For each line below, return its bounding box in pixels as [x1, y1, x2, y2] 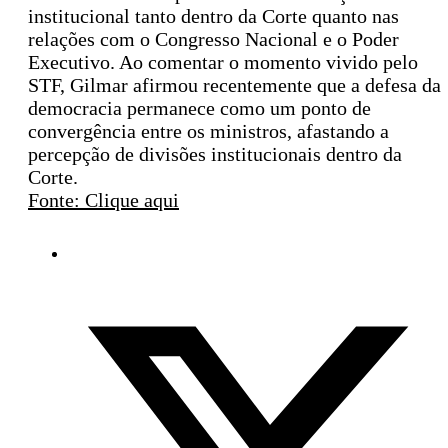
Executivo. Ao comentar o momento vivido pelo [28, 51, 418, 74]
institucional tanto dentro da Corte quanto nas [28, 5, 399, 28]
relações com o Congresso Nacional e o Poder [28, 28, 399, 51]
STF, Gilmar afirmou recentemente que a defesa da [28, 74, 441, 97]
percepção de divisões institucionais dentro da [28, 143, 402, 166]
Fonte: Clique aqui [28, 189, 179, 212]
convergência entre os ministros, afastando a [28, 120, 389, 143]
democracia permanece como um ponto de [28, 97, 371, 120]
